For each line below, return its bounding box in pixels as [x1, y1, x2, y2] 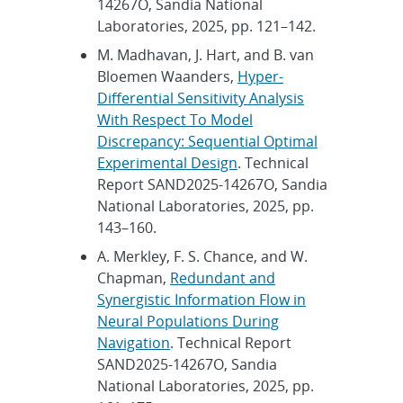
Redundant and [170, 267, 275, 288]
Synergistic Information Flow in [97, 289, 306, 309]
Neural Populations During [97, 310, 279, 331]
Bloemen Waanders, [97, 66, 237, 86]
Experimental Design [97, 152, 237, 173]
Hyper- [237, 66, 283, 86]
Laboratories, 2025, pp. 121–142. [97, 15, 316, 36]
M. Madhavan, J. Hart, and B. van [97, 44, 314, 65]
